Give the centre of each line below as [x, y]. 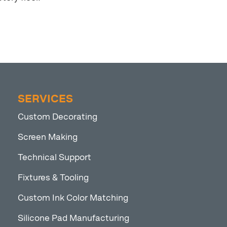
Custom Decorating [58, 117]
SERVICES [46, 99]
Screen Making [48, 137]
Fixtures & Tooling [53, 178]
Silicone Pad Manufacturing [74, 218]
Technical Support [55, 157]
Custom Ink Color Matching [73, 198]
